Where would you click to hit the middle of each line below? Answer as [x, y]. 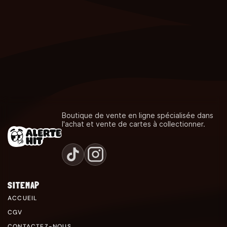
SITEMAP [24, 185]
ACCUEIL [23, 198]
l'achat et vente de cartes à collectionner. [134, 124]
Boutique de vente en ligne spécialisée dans [138, 115]
